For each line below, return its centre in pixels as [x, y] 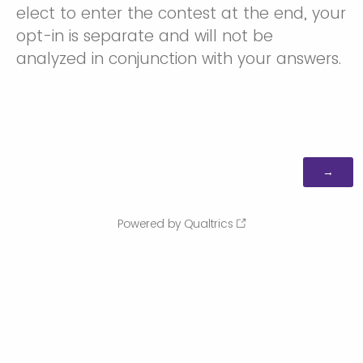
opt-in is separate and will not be [145, 36]
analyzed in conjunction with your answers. [179, 58]
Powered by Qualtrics [175, 223]
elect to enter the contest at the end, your [181, 13]
